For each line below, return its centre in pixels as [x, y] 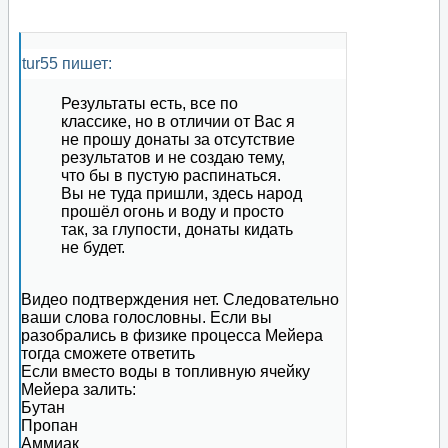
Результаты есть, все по [149, 104]
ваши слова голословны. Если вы [146, 318]
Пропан [49, 426]
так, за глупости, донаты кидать [177, 230]
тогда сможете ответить [108, 354]
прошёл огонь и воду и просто [172, 212]
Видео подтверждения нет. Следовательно [180, 300]
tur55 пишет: [67, 64]
